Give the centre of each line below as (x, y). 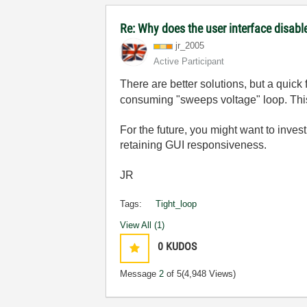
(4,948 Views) (209, 274)
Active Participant (189, 61)
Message (140, 274)
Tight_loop (176, 204)
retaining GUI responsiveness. (194, 145)
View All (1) (143, 225)
